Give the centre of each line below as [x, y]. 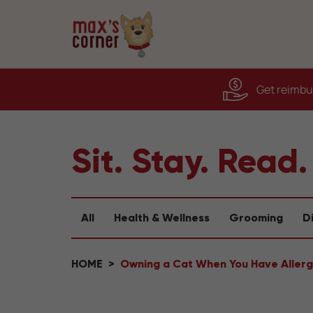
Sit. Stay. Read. [189, 161]
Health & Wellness [162, 218]
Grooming [256, 218]
